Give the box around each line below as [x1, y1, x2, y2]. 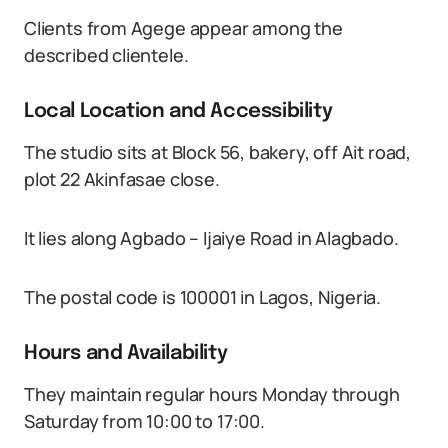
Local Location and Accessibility [24, 101, 333, 122]
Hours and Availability [24, 343, 228, 364]
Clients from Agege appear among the [24, 16, 343, 40]
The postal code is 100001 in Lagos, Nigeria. [24, 285, 382, 309]
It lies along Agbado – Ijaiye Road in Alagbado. [24, 226, 399, 250]
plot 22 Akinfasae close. [24, 167, 220, 191]
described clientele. [24, 43, 189, 67]
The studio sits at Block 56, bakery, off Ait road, [24, 140, 412, 164]
